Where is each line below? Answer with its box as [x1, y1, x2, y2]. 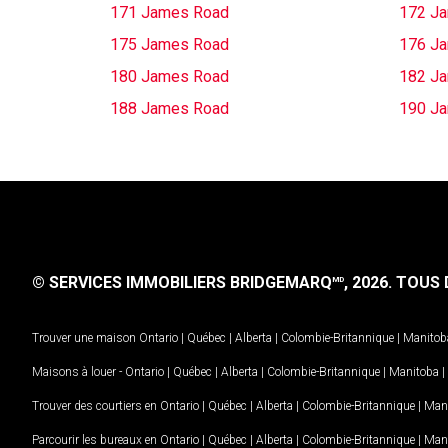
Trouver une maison [32, 330, 136, 345]
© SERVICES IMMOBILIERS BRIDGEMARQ [32, 273, 332, 292]
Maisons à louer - [32, 364, 125, 379]
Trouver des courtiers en [32, 398, 160, 413]
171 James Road [110, 3, 229, 22]
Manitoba [389, 364, 439, 379]
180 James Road [110, 67, 229, 86]
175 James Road [110, 35, 229, 54]
